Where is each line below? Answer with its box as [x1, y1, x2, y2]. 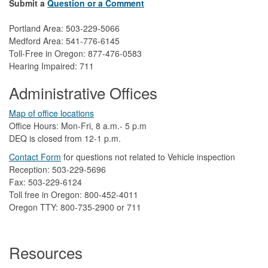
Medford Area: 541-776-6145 [9, 34, 120, 47]
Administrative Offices [9, 81, 157, 103]
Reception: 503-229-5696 [9, 163, 106, 175]
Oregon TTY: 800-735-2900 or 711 [9, 200, 141, 213]
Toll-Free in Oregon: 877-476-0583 [9, 47, 142, 59]
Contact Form [9, 150, 61, 163]
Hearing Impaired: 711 [9, 59, 94, 72]
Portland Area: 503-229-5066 [9, 22, 120, 34]
